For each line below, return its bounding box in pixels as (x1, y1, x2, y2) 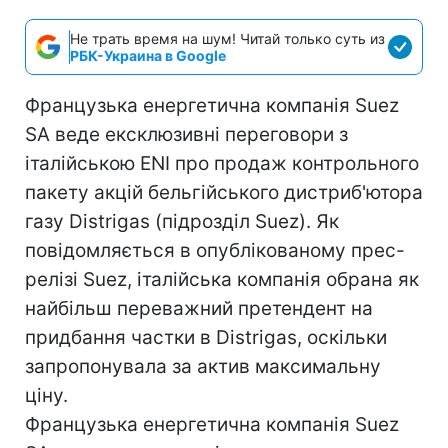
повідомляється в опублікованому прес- (25, 239, 405, 262)
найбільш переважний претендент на (25, 297, 373, 320)
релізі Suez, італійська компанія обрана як (25, 268, 419, 291)
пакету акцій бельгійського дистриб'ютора (25, 181, 423, 204)
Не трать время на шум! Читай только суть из (70, 30, 385, 47)
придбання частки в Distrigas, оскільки (25, 326, 387, 349)
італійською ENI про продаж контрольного (25, 152, 419, 175)
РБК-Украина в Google (70, 47, 226, 64)
